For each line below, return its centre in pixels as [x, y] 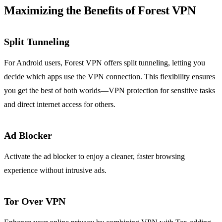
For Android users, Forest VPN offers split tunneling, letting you [105, 62]
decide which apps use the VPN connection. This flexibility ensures [110, 76]
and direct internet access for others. [60, 104]
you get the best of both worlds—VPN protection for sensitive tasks [110, 90]
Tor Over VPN [35, 201]
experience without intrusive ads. [55, 170]
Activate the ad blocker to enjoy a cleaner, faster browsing [94, 156]
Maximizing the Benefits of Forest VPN [100, 10]
